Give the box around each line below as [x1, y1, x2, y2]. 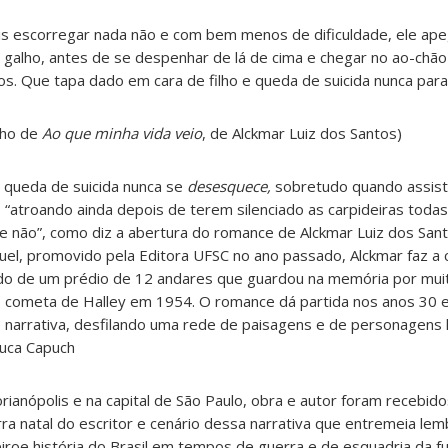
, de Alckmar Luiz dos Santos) [202, 123, 402, 144]
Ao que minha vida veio [42, 123, 202, 144]
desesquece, [187, 176, 275, 197]
